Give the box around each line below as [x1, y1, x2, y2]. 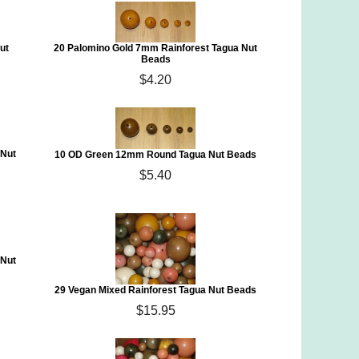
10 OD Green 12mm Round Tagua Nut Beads [54, 149, 257, 160]
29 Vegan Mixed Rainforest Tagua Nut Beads [54, 284, 257, 296]
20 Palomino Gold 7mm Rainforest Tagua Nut [54, 42, 258, 54]
